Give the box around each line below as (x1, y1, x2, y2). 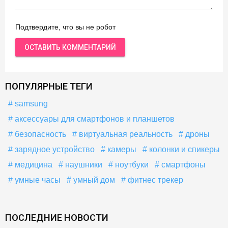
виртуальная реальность (77, 129, 173, 138)
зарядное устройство (13, 145, 95, 154)
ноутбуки (113, 160, 149, 169)
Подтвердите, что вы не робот (15, 22, 116, 31)
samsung (13, 99, 48, 108)
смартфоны (159, 160, 206, 169)
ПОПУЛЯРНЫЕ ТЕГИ (5, 80, 93, 92)
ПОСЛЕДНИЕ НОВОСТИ (5, 212, 108, 223)
